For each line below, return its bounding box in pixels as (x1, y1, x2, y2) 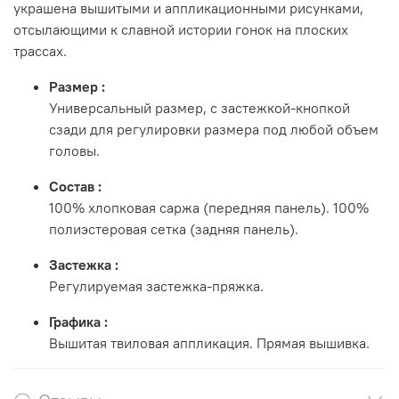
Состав (49, 177, 94, 196)
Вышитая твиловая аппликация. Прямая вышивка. (49, 334, 370, 353)
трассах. (13, 42, 67, 61)
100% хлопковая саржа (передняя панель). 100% (49, 199, 369, 217)
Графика (49, 313, 101, 331)
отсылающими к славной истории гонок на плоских (13, 20, 348, 39)
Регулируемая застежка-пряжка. (49, 277, 264, 296)
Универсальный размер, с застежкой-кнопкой (49, 99, 350, 118)
